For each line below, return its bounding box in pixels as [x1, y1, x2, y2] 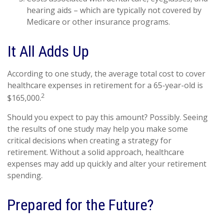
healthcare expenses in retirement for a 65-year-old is [7, 80, 203, 91]
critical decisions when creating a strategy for [7, 135, 171, 146]
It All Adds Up [7, 42, 89, 61]
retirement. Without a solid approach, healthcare [7, 146, 184, 157]
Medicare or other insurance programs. [27, 16, 170, 28]
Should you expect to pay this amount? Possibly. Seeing [7, 111, 208, 123]
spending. [7, 170, 43, 181]
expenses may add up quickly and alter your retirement [7, 158, 206, 169]
